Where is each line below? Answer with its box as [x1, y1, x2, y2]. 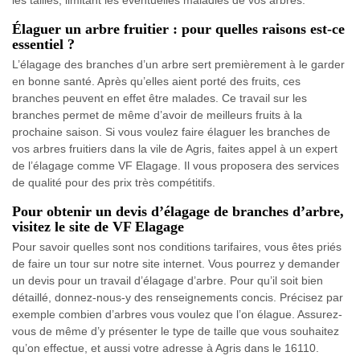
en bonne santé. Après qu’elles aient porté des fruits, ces [12, 75, 301, 88]
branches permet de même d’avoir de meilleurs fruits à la [12, 108, 302, 122]
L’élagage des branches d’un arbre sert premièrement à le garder [12, 58, 345, 72]
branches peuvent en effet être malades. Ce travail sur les [12, 92, 307, 105]
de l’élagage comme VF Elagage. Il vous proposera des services [12, 159, 339, 173]
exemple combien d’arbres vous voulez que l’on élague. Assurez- [12, 308, 342, 321]
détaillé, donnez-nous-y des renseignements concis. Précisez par [12, 291, 343, 305]
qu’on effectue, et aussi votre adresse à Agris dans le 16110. [12, 342, 319, 355]
